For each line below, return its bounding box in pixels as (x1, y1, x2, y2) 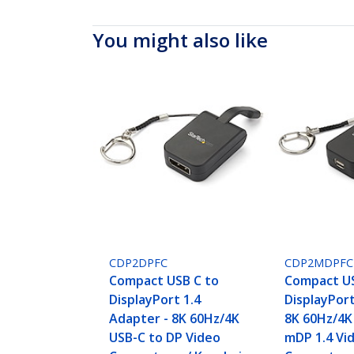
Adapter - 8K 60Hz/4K (109, 310, 240, 328)
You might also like (92, 27, 268, 53)
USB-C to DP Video (109, 329, 221, 347)
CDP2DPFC (109, 255, 168, 271)
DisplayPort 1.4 (109, 291, 201, 309)
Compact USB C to (109, 272, 220, 290)
